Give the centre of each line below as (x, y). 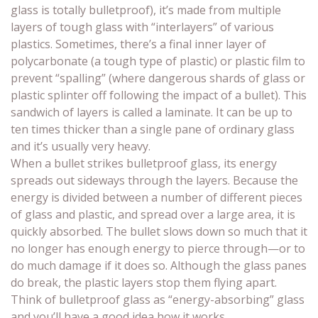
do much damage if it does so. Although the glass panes (159, 265)
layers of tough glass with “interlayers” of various (142, 27)
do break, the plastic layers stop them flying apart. (144, 283)
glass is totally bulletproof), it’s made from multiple (146, 10)
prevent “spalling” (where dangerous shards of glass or (158, 78)
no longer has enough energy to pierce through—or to (158, 248)
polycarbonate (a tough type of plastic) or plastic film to (158, 61)
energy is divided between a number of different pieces (157, 197)
